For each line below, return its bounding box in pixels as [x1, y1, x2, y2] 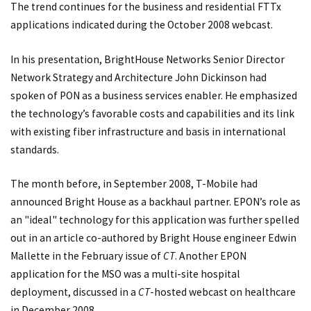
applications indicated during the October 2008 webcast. [10, 18, 273, 32]
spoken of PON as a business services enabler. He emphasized [10, 88, 297, 102]
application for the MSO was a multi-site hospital [10, 267, 240, 281]
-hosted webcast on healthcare [150, 285, 296, 299]
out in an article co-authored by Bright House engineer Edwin [10, 231, 296, 245]
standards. [10, 142, 59, 156]
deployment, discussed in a [10, 285, 138, 299]
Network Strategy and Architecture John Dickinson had [10, 70, 267, 84]
